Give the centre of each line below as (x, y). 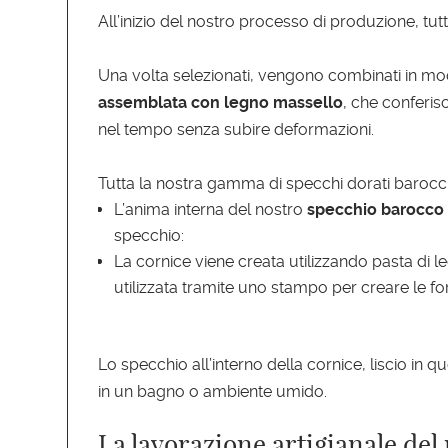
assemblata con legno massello (221, 103)
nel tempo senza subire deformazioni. (236, 130)
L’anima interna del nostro (211, 210)
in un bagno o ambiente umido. (213, 392)
